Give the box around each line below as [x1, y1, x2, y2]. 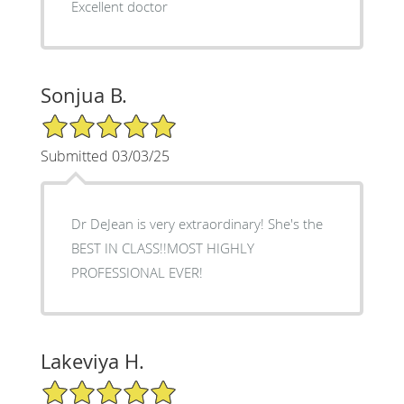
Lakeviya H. [40, 347, 144, 374]
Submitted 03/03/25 [40, 145, 170, 166]
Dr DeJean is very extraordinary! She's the [70, 214, 323, 233]
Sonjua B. [40, 81, 127, 108]
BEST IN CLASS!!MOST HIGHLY [70, 238, 254, 257]
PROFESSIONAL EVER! [70, 262, 203, 281]
